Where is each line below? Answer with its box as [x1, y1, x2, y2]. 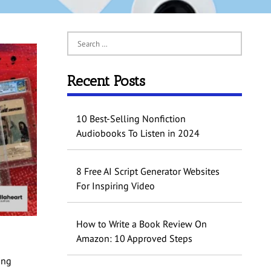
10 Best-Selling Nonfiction [76, 113, 186, 125]
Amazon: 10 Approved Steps [76, 232, 192, 245]
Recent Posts [67, 72, 145, 90]
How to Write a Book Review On [76, 218, 207, 230]
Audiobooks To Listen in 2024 [76, 127, 200, 140]
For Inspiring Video [76, 180, 155, 192]
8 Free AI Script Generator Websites [76, 165, 220, 178]
